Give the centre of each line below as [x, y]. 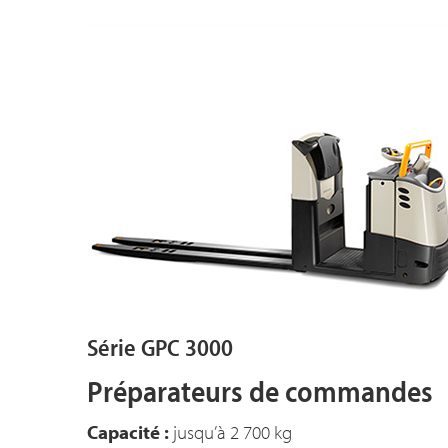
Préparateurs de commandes [260, 391]
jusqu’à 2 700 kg [230, 432]
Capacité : [128, 432]
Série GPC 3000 [160, 347]
